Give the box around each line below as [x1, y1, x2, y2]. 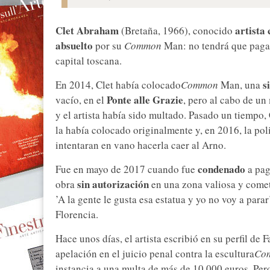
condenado [198, 162, 245, 177]
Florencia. [55, 207, 98, 222]
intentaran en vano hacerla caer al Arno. [55, 138, 226, 152]
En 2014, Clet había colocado [55, 78, 181, 92]
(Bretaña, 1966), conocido [119, 24, 235, 38]
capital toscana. [55, 54, 122, 68]
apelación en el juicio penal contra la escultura [55, 246, 254, 261]
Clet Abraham [55, 23, 119, 39]
